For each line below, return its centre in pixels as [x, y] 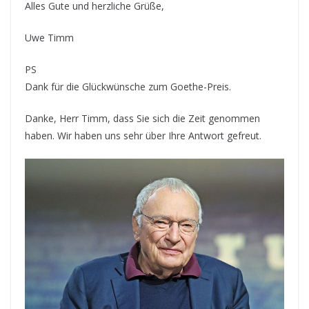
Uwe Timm [49, 38]
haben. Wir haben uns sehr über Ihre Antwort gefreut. [143, 136]
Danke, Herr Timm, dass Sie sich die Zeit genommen [142, 119]
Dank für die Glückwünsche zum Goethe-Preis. [128, 87]
